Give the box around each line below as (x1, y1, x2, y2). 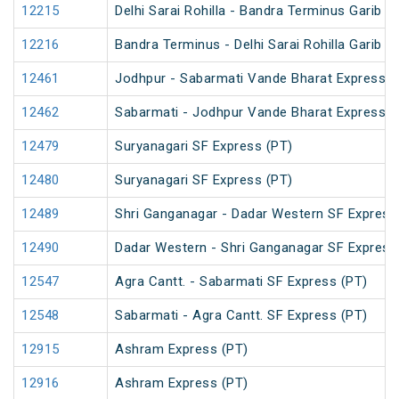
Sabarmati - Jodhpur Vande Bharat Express (115, 104, 386, 121)
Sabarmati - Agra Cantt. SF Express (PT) (115, 307, 368, 324)
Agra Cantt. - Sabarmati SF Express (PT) (115, 273, 368, 290)
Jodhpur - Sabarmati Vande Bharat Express (115, 70, 386, 87)
